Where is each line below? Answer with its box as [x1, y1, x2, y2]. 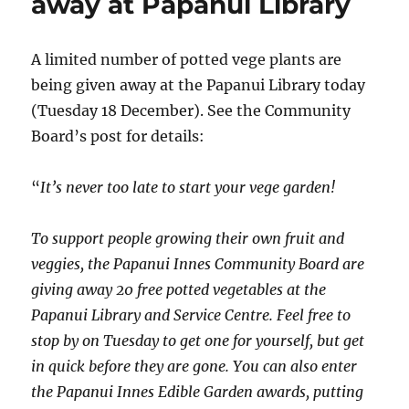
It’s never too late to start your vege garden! [40, 177, 336, 196]
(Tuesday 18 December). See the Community [31, 100, 351, 120]
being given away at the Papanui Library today [31, 75, 366, 94]
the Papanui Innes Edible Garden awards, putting [31, 382, 364, 401]
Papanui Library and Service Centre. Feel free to [31, 305, 351, 324]
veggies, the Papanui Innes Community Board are [31, 254, 365, 273]
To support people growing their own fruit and [31, 228, 345, 247]
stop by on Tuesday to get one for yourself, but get [31, 330, 365, 350]
